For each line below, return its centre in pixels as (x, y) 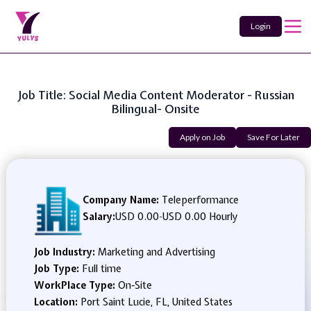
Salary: (99, 217)
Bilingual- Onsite (155, 109)
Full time (101, 269)
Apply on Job (202, 137)
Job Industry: (66, 252)
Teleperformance (199, 200)
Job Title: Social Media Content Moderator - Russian (155, 95)
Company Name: (120, 200)
